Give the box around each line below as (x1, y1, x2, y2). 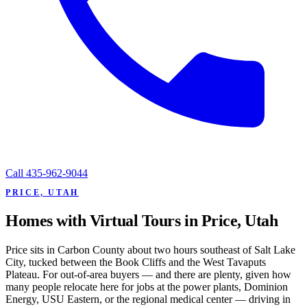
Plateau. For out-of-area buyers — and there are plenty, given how (5, 268, 291, 280)
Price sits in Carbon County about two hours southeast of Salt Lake (5, 243, 295, 256)
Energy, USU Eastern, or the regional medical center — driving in (5, 293, 291, 305)
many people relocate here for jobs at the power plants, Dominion (5, 280, 288, 293)
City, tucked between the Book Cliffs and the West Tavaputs (5, 256, 266, 268)
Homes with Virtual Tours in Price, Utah (5, 211, 278, 230)
